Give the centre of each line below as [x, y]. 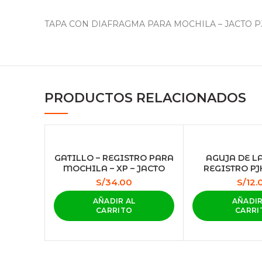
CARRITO [114, 210]
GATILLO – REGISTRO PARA [114, 158]
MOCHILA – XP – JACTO [114, 168]
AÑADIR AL [114, 201]
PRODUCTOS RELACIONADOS [145, 98]
